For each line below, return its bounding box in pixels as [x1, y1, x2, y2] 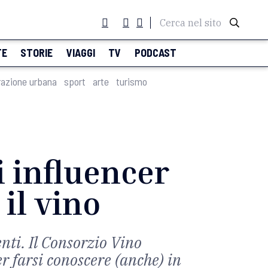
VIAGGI [66, 46, 95, 59]
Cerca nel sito [160, 17, 221, 29]
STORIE [20, 46, 53, 59]
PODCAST [134, 46, 176, 59]
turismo [116, 75, 147, 88]
